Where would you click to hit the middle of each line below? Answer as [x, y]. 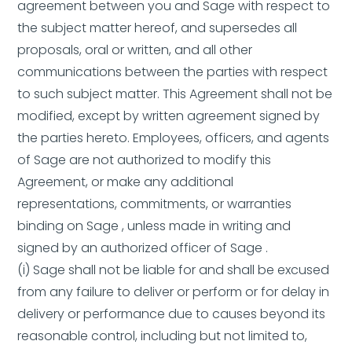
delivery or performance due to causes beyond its [172, 314]
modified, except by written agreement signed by [169, 116]
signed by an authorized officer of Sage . [143, 248]
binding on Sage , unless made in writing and [154, 226]
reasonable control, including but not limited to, [163, 336]
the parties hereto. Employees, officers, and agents [174, 138]
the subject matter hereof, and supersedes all [158, 28]
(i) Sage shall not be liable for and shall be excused [174, 270]
